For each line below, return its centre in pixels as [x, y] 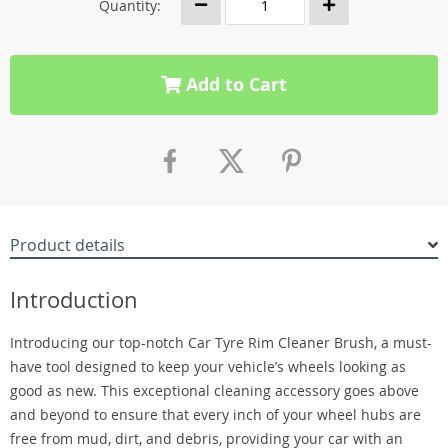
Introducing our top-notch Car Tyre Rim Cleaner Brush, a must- [221, 342]
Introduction [74, 299]
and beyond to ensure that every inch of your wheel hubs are [215, 414]
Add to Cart [234, 84]
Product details [67, 245]
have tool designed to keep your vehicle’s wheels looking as [208, 366]
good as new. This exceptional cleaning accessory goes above [214, 390]
